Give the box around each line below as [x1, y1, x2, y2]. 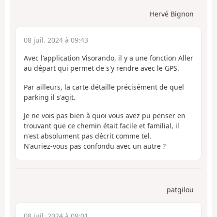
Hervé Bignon [150, 9, 194, 19]
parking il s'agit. [24, 92, 76, 102]
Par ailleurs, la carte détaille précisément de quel [24, 82, 184, 92]
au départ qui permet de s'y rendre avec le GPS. [24, 63, 179, 73]
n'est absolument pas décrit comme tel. [24, 131, 152, 141]
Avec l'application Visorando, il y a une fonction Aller [24, 53, 193, 63]
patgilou [167, 185, 194, 194]
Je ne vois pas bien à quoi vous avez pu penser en [24, 111, 186, 121]
